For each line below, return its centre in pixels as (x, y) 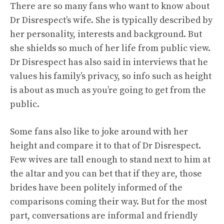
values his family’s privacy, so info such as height (111, 76)
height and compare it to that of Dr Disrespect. (105, 145)
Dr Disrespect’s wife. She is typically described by (111, 20)
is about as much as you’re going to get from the (108, 90)
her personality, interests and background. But (106, 34)
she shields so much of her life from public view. (110, 48)
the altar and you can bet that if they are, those (106, 173)
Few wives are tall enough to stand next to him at (110, 159)
